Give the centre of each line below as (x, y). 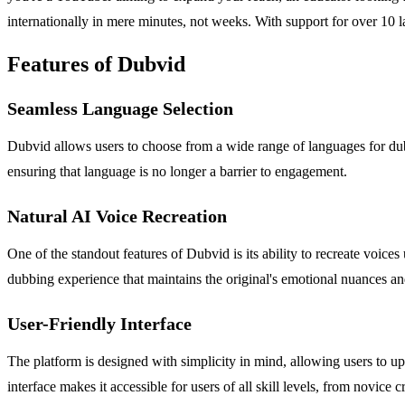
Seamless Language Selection (120, 108)
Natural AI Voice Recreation (117, 216)
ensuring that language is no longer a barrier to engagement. (177, 171)
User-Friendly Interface (99, 323)
